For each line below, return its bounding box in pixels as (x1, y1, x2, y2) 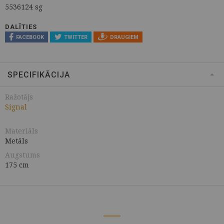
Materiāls (5, 126, 38, 136)
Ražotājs (5, 92, 33, 102)
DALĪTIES (5, 22, 37, 30)
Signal (5, 102, 27, 112)
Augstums (5, 150, 40, 160)
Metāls (5, 136, 28, 146)
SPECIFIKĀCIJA (7, 70, 70, 80)
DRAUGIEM (109, 34, 138, 41)
